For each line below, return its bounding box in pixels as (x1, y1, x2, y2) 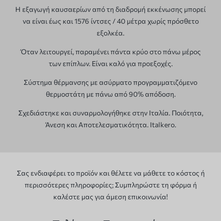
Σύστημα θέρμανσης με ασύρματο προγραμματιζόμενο (24, 78, 197, 87)
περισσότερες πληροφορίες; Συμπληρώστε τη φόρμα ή (24, 181, 197, 189)
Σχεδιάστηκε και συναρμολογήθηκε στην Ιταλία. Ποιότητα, (18, 109, 203, 117)
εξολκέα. (97, 29, 124, 37)
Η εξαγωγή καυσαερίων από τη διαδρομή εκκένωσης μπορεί (15, 5, 206, 14)
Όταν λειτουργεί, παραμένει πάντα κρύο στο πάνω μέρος (20, 47, 201, 56)
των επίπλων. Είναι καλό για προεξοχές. (48, 59, 173, 68)
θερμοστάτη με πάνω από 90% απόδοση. (45, 90, 176, 99)
